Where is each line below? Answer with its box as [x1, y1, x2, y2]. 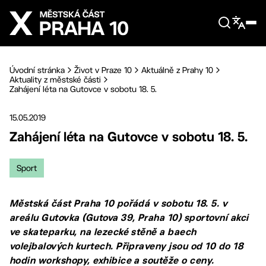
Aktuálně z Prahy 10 [141, 65, 213, 75]
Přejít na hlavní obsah [24, 5, 110, 14]
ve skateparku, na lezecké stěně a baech [9, 226, 197, 237]
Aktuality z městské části [9, 75, 101, 84]
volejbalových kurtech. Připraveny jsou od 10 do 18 [9, 240, 243, 252]
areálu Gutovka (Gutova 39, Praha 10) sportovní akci [9, 212, 249, 223]
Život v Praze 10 [74, 65, 132, 75]
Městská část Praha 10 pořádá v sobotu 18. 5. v [9, 198, 228, 209]
